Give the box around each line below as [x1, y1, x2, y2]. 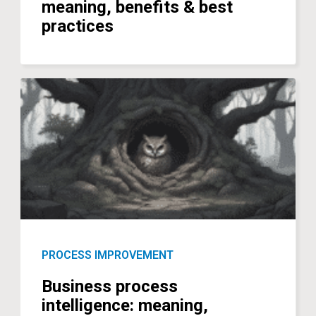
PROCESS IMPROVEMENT [42, 248, 174, 262]
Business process [42, 276, 178, 297]
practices [42, 16, 114, 36]
